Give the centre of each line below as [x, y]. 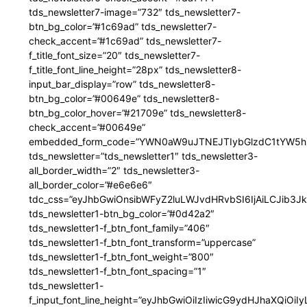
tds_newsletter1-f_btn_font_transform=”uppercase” [142, 243]
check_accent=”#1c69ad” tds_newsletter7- [125, 41]
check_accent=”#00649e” [87, 127]
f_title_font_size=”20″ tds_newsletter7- [114, 56]
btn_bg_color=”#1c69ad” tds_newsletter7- [123, 27]
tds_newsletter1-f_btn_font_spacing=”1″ [118, 271]
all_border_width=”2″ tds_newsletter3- [114, 171]
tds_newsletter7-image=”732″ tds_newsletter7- [135, 12]
